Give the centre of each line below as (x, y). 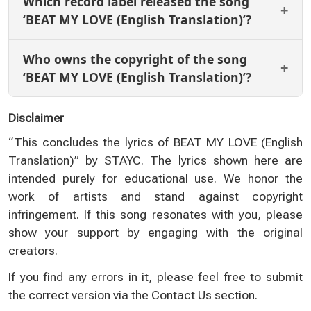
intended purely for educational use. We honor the (155, 178)
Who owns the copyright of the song (135, 59)
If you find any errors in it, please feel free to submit (155, 277)
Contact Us (182, 295)
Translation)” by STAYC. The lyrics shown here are (155, 160)
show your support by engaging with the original (155, 232)
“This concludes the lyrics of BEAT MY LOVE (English (155, 142)
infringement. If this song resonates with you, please (155, 214)
